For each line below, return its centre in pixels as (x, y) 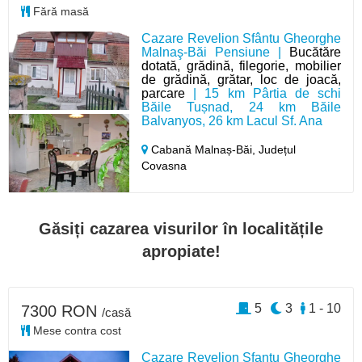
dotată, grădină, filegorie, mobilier (241, 66)
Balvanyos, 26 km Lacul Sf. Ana (232, 121)
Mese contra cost (76, 330)
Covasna (164, 166)
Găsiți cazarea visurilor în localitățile (181, 229)
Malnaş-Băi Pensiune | (215, 52)
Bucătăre (315, 52)
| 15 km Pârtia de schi (263, 93)
